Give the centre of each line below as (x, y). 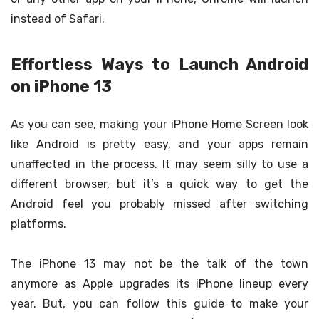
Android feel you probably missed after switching (159, 204)
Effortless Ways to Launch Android (159, 65)
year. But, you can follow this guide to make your (159, 303)
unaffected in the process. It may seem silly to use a (159, 164)
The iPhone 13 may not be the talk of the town (159, 263)
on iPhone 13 (61, 87)
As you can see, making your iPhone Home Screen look (159, 125)
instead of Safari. (58, 19)
